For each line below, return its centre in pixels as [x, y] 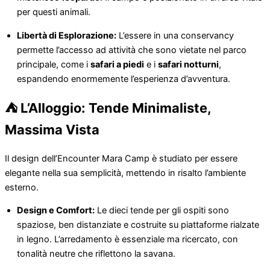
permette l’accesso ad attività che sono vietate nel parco [132, 50]
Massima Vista [52, 129]
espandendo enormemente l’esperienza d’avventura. [124, 79]
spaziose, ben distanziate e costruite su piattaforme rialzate [138, 225]
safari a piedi [117, 64]
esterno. [22, 187]
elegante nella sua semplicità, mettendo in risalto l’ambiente [125, 173]
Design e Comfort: [56, 211]
